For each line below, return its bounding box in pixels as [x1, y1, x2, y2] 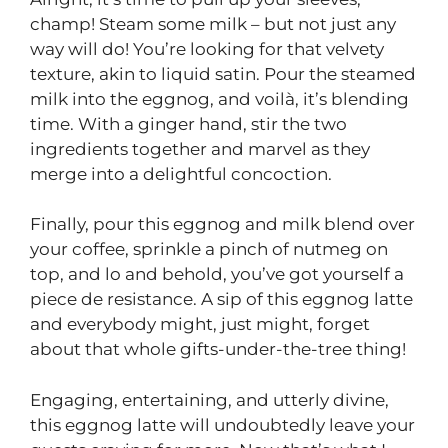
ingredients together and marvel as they [30, 138, 370, 159]
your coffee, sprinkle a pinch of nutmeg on [30, 239, 388, 260]
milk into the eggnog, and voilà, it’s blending [30, 88, 409, 109]
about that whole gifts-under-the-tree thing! [30, 339, 406, 360]
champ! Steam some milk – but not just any [30, 13, 396, 34]
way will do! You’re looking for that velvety [30, 38, 384, 59]
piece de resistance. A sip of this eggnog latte [30, 289, 413, 310]
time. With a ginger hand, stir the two [30, 113, 347, 134]
